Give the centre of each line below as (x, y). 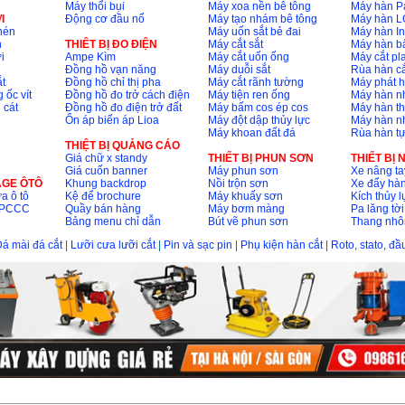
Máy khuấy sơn (245, 197)
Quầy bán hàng (103, 209)
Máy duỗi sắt (239, 70)
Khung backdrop (105, 184)
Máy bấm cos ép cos (258, 108)
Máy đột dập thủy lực (259, 121)
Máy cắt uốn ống (248, 57)
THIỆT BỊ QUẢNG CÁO (122, 146)
